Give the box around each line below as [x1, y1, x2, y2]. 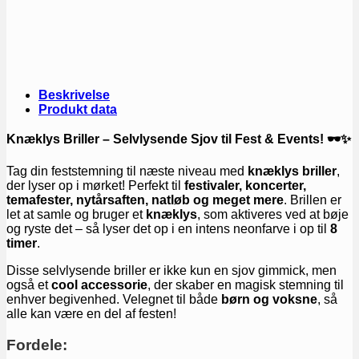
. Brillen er [284, 193, 341, 208]
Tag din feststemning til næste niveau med [6, 164, 248, 179]
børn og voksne [221, 292, 317, 307]
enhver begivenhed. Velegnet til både [6, 292, 221, 307]
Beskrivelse [38, 88, 110, 103]
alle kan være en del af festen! [6, 307, 176, 321]
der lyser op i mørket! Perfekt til [6, 179, 184, 193]
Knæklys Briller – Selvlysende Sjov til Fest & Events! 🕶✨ [6, 132, 351, 147]
